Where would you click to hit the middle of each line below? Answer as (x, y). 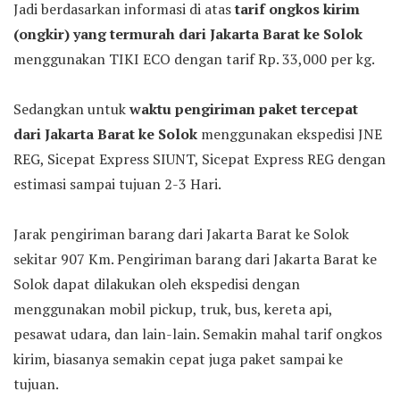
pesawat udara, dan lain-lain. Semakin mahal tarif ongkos (198, 334)
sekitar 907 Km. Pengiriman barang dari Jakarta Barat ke (195, 259)
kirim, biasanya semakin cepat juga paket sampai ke (178, 359)
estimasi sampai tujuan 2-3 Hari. (117, 184)
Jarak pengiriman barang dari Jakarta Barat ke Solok (181, 234)
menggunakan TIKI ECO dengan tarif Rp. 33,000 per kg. (194, 59)
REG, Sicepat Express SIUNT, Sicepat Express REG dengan (200, 159)
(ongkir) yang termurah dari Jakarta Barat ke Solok (188, 34)
